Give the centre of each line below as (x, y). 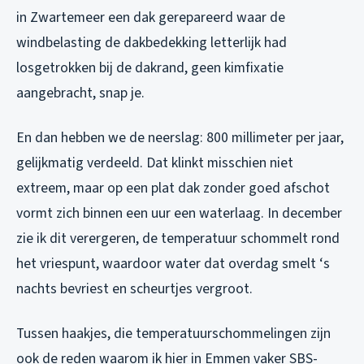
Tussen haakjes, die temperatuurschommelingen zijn (173, 334)
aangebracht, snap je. (80, 93)
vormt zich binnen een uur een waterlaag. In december (179, 214)
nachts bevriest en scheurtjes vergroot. (134, 289)
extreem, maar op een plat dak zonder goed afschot (173, 188)
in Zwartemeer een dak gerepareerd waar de (151, 18)
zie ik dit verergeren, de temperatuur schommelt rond (178, 239)
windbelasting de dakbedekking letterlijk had (152, 43)
